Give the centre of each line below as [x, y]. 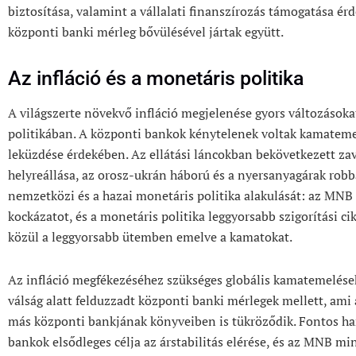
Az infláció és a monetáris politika [156, 79]
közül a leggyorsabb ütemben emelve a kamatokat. [150, 236]
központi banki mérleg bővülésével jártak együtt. [146, 32]
